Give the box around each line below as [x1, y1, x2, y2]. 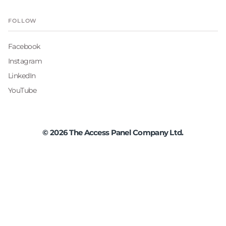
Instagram [8, 56, 42, 66]
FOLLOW [8, 17, 37, 25]
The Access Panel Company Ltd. [68, 128, 184, 138]
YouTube [8, 86, 37, 95]
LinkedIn [8, 71, 36, 81]
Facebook [8, 42, 40, 51]
